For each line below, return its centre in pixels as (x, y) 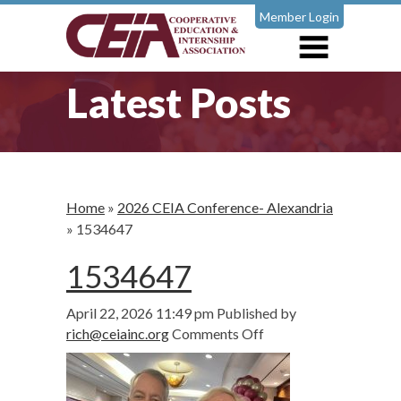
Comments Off (218, 334)
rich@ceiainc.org (118, 334)
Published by (256, 313)
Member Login (299, 17)
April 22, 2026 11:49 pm (140, 313)
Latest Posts (179, 103)
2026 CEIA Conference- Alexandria (225, 208)
